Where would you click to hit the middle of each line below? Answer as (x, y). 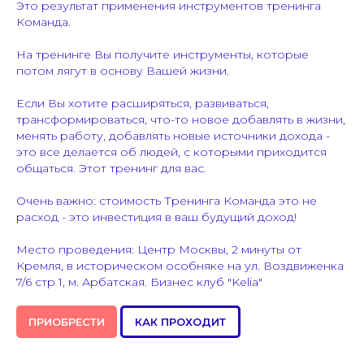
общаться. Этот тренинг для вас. (111, 169)
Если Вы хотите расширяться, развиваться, (143, 104)
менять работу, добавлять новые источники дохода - (173, 136)
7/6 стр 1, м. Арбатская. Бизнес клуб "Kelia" (139, 282)
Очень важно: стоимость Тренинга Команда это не (167, 201)
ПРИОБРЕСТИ (67, 322)
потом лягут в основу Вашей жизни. (123, 71)
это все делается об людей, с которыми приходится (171, 152)
